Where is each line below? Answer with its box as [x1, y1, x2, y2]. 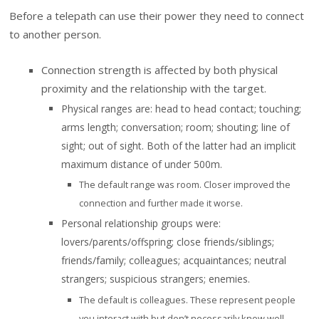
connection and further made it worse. [79, 197, 244, 210]
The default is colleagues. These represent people [79, 293, 296, 306]
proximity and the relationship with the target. [41, 81, 267, 96]
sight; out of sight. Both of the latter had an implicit [61, 138, 297, 152]
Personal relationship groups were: [61, 216, 221, 231]
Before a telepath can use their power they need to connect [9, 8, 305, 23]
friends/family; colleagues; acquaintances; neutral [61, 253, 287, 268]
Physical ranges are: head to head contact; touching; [61, 101, 302, 115]
